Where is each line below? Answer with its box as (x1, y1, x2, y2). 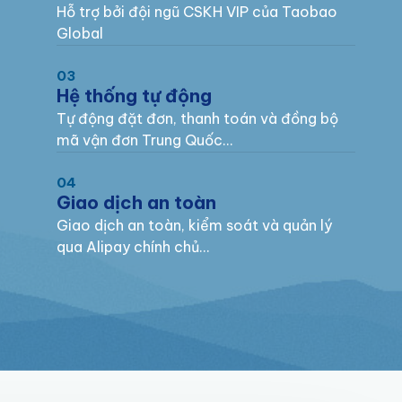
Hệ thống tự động (56, 83, 212, 107)
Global (56, 23, 103, 42)
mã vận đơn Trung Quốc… (56, 130, 232, 149)
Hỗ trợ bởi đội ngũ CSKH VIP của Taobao (56, 2, 337, 21)
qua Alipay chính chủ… (56, 237, 209, 256)
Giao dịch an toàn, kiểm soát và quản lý (56, 215, 332, 234)
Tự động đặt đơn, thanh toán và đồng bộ (56, 109, 338, 127)
